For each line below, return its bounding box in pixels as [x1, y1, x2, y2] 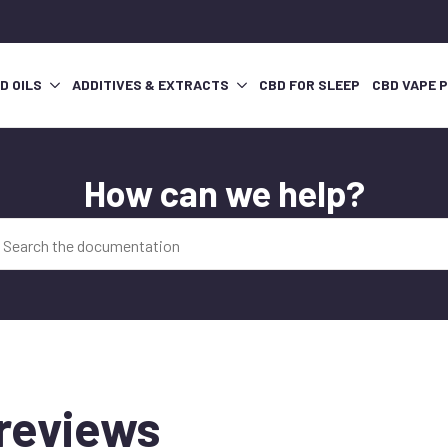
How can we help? [83, 171, 365, 215]
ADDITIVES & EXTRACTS [72, 76, 229, 94]
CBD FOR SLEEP [259, 76, 360, 94]
